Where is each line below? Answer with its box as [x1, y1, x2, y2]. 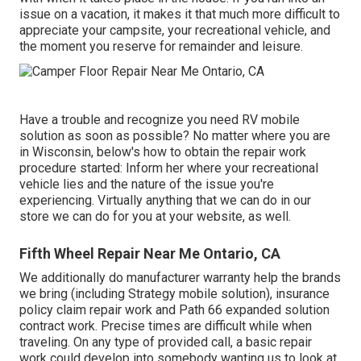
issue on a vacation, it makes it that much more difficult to [19, 6, 340, 22]
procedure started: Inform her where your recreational [19, 160, 318, 176]
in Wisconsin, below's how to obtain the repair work [19, 143, 306, 160]
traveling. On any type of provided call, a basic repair [19, 334, 312, 350]
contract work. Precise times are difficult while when [19, 317, 312, 334]
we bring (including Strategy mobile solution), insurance [19, 285, 330, 301]
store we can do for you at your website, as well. [19, 208, 291, 224]
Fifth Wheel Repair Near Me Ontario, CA [19, 244, 280, 262]
